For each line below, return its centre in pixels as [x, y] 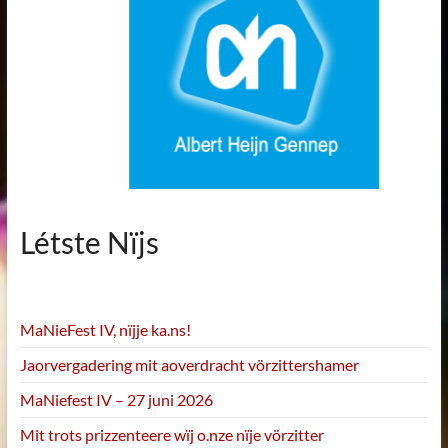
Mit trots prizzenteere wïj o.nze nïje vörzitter [171, 435]
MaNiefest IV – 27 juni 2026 [116, 400]
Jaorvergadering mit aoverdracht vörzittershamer [189, 365]
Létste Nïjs [89, 242]
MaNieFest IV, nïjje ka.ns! [105, 330]
